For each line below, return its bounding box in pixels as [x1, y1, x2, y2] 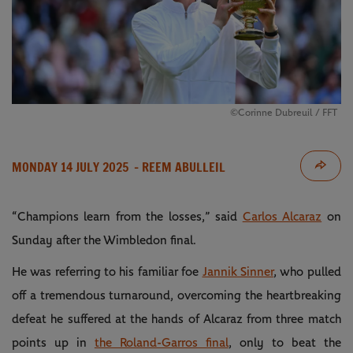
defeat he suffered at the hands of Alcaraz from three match [12, 312, 341, 325]
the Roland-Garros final [94, 336, 229, 349]
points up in [12, 336, 95, 349]
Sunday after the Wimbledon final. [12, 233, 196, 247]
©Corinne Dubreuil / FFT [229, 107, 337, 118]
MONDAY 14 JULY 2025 [12, 158, 128, 176]
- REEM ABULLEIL [131, 158, 225, 176]
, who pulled [273, 265, 341, 278]
